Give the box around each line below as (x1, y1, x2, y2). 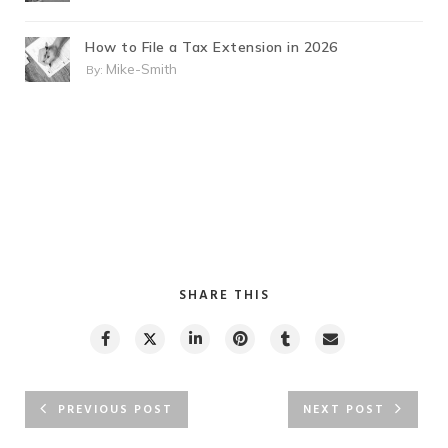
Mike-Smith (106, 60, 177, 78)
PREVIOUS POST (58, 400, 173, 420)
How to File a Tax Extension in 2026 (85, 38, 338, 56)
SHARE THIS (178, 285, 270, 306)
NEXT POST (303, 400, 385, 420)
